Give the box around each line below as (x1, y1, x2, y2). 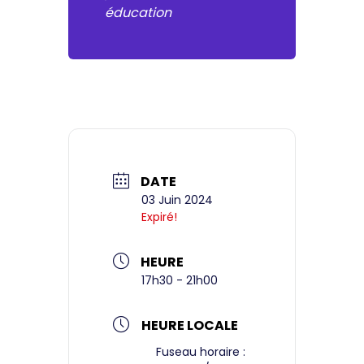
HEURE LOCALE (141, 316, 238, 336)
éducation (105, 3, 171, 23)
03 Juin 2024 (141, 192, 213, 209)
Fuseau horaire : (156, 344, 245, 361)
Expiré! (141, 209, 177, 226)
